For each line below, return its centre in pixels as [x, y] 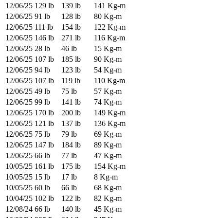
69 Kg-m [108, 134]
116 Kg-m [109, 38]
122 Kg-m [110, 27]
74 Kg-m [108, 102]
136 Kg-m [110, 124]
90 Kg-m [108, 59]
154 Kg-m [110, 166]
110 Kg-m [109, 81]
